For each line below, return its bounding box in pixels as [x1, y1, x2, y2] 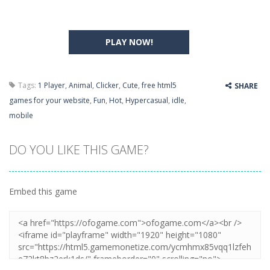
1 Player [38, 80, 65, 90]
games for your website [9, 95, 90, 105]
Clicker [96, 80, 119, 90]
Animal [69, 80, 92, 90]
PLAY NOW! [105, 36, 153, 48]
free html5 [142, 80, 177, 90]
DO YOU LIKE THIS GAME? [9, 142, 149, 158]
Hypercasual [125, 95, 168, 105]
